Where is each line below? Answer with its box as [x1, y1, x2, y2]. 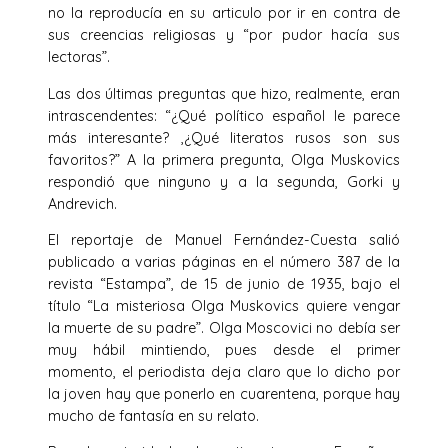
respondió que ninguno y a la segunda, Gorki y [48, 172, 400, 191]
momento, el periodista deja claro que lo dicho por [48, 362, 400, 381]
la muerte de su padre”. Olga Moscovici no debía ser [48, 318, 400, 337]
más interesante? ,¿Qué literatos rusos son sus [48, 128, 400, 147]
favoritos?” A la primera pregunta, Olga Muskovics [48, 150, 400, 169]
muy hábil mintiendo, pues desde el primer [48, 340, 400, 359]
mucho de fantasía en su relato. [48, 406, 259, 425]
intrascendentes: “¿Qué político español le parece [48, 106, 400, 125]
